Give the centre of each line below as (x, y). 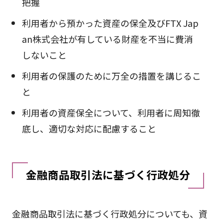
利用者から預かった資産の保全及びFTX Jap (110, 23)
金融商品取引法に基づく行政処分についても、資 (110, 213)
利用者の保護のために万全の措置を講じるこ (111, 76)
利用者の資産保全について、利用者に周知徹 (111, 113)
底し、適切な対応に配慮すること (89, 129)
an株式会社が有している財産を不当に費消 (107, 39)
